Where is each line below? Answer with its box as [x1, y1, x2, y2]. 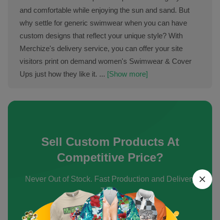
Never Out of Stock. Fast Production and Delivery [25, 175, 195, 183]
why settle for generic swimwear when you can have [20, 19, 187, 27]
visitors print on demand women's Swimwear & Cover [20, 57, 192, 65]
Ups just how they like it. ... [20, 70, 105, 78]
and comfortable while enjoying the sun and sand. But [20, 6, 190, 14]
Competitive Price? [56, 151, 164, 164]
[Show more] [107, 70, 148, 78]
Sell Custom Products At [41, 135, 179, 148]
